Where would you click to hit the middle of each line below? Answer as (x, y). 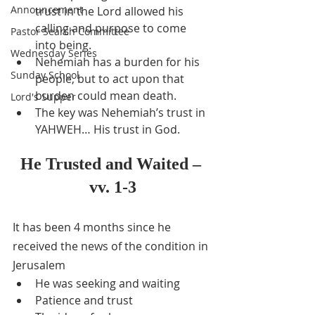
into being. (63, 45)
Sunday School (45, 75)
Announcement (47, 9)
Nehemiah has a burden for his (119, 62)
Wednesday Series (54, 53)
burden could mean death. (106, 96)
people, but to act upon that (111, 79)
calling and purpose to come (112, 28)
